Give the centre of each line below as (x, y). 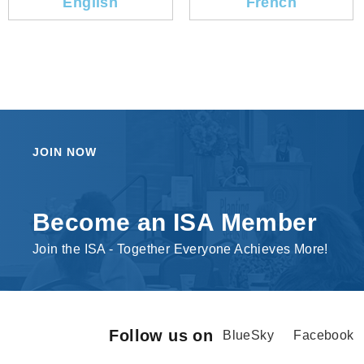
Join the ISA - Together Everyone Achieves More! (180, 249)
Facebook (324, 336)
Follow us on (161, 336)
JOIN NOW (65, 152)
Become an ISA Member (175, 222)
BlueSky (248, 336)
